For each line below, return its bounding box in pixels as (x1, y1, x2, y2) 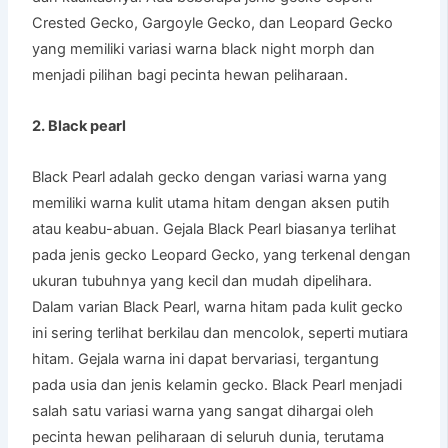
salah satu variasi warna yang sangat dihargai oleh (32, 402, 375, 421)
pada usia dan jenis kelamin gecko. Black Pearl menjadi (32, 376, 403, 395)
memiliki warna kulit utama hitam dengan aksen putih (32, 194, 391, 213)
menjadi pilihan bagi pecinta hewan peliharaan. (32, 66, 349, 85)
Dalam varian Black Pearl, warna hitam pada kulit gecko (32, 298, 404, 317)
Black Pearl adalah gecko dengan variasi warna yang (32, 168, 388, 187)
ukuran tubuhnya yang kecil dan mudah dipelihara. (32, 272, 373, 291)
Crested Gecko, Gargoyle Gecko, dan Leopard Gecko (32, 14, 394, 33)
